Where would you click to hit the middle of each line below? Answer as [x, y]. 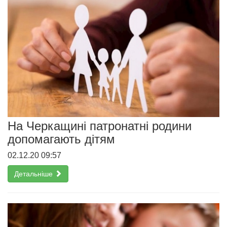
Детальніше [34, 174]
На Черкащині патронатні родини [100, 126]
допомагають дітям [61, 139]
